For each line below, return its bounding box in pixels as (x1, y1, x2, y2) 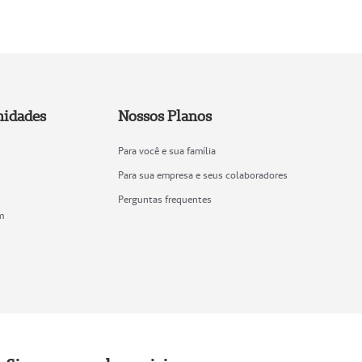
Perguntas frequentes (118, 193, 213, 206)
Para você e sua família (118, 145, 217, 158)
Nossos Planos (118, 107, 213, 126)
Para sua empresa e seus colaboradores (118, 169, 288, 182)
